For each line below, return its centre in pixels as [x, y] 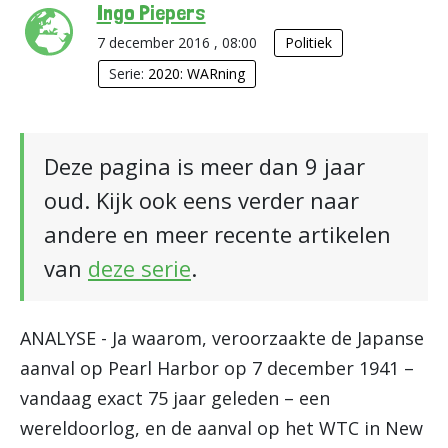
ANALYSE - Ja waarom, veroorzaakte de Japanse [222, 338]
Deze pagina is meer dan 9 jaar [204, 166]
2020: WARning [196, 73]
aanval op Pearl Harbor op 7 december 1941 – [217, 368]
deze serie [139, 268]
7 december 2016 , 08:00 [178, 42]
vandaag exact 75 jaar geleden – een [175, 398]
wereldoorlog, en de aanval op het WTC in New [221, 428]
